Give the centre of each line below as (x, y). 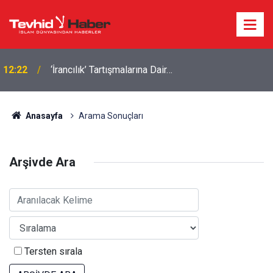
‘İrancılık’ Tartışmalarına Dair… (112, 70)
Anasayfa (43, 116)
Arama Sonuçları (111, 116)
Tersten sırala (52, 251)
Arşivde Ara (42, 162)
